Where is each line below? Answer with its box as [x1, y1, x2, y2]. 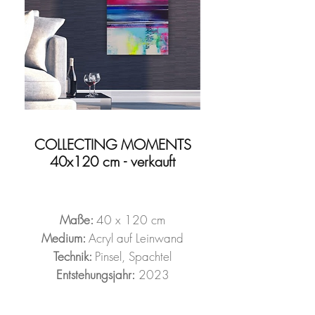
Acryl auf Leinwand [89, 230, 184, 246]
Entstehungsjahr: [56, 266, 135, 283]
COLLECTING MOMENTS [34, 135, 191, 154]
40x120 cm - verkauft [50, 152, 175, 171]
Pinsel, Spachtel [95, 248, 172, 264]
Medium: [41, 230, 89, 246]
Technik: [53, 248, 95, 264]
